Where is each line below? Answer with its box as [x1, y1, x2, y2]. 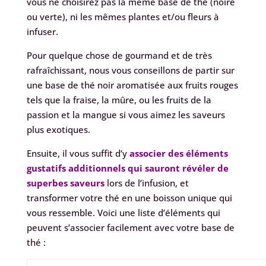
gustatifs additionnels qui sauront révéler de [26, 162, 229, 175]
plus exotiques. [26, 123, 90, 136]
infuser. [26, 26, 58, 38]
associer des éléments [129, 147, 228, 160]
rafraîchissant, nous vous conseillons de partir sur [26, 64, 235, 77]
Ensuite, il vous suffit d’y [26, 147, 129, 160]
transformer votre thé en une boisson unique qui [26, 192, 232, 204]
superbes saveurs [26, 177, 104, 189]
